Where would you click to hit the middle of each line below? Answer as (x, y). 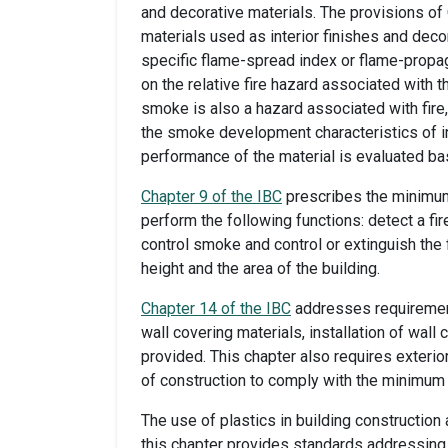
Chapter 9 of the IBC (211, 197)
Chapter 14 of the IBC (216, 309)
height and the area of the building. (260, 269)
